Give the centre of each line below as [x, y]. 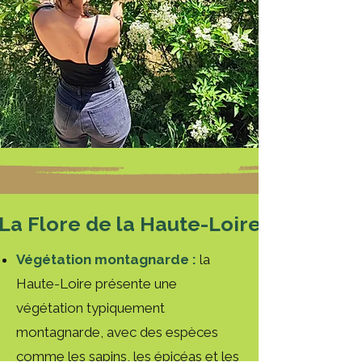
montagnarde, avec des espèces [117, 332]
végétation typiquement [90, 308]
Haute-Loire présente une [97, 284]
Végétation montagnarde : [106, 259]
